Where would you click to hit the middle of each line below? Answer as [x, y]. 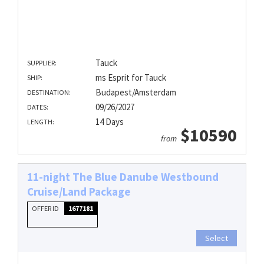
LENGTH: [41, 121]
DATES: [38, 107]
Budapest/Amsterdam [136, 92]
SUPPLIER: [42, 62]
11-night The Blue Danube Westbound [123, 176]
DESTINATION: [49, 92]
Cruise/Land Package [79, 191]
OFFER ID [46, 208]
